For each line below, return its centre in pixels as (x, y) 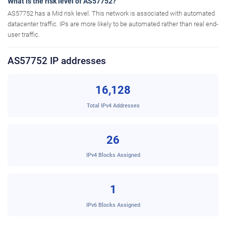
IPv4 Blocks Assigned (113, 155)
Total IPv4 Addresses (113, 105)
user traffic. (24, 35)
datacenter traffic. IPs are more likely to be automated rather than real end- (113, 24)
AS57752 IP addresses (57, 61)
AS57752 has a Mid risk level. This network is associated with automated (111, 14)
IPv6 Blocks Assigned (113, 205)
